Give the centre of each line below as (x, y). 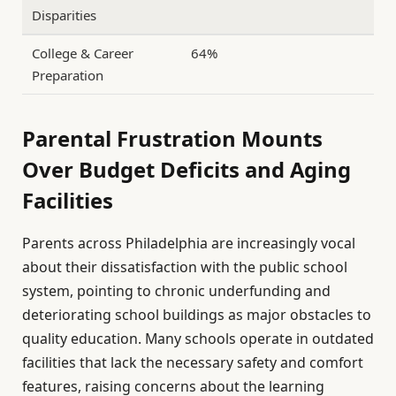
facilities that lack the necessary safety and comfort (193, 362)
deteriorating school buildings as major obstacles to (197, 314)
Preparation (68, 75)
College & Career (83, 53)
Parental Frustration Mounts (172, 138)
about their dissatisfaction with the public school (185, 267)
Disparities (65, 15)
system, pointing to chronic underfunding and (176, 290)
